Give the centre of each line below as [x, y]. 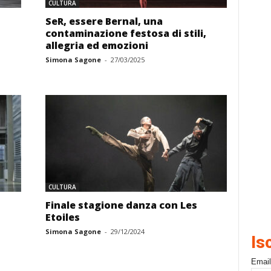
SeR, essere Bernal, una [104, 21]
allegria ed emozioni [96, 45]
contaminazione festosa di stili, [126, 33]
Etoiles [62, 217]
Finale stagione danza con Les [121, 205]
